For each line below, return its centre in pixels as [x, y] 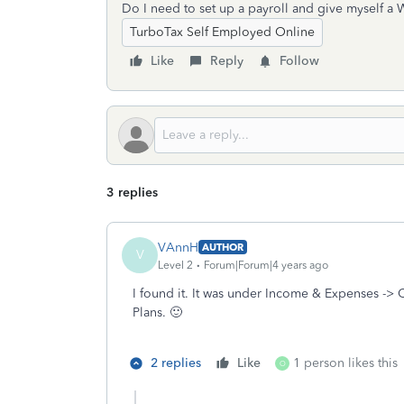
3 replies [132, 193]
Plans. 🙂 [157, 312]
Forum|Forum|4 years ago [266, 265]
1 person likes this [345, 363]
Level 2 [175, 265]
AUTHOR [223, 247]
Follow [299, 61]
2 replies [176, 363]
